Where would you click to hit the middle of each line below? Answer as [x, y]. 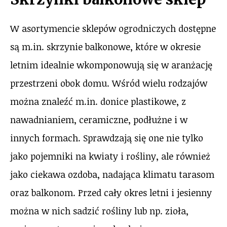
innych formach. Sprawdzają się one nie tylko [107, 138]
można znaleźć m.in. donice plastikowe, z [98, 102]
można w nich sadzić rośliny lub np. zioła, [99, 211]
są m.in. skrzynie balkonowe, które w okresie [105, 47]
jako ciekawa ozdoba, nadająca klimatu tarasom [112, 175]
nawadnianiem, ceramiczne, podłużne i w [99, 120]
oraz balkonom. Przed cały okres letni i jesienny [111, 193]
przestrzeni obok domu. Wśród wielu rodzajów [109, 83]
